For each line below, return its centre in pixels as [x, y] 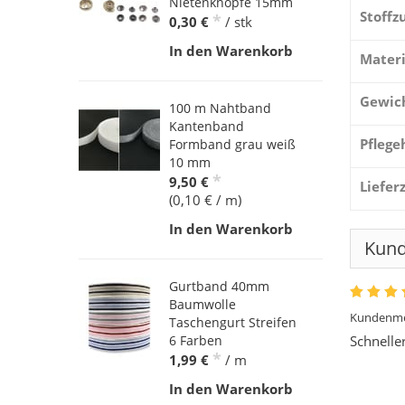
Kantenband [207, 127]
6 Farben [196, 341]
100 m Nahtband [220, 108]
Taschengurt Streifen [233, 323]
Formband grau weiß [232, 145]
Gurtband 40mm [219, 287]
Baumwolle [202, 305]
